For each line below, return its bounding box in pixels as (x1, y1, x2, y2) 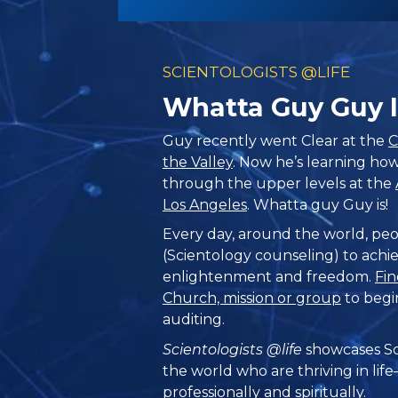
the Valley (163, 153, 234, 171)
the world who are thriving (163, 362, 357, 379)
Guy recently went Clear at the (163, 131, 389, 149)
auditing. (163, 311, 226, 329)
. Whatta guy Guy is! (247, 195, 389, 213)
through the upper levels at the (163, 174, 396, 192)
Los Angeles (163, 195, 248, 213)
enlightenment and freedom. (163, 268, 376, 286)
